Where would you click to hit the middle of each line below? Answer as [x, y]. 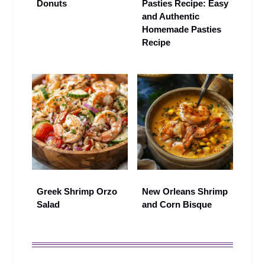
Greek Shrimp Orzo [77, 192]
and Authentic [171, 17]
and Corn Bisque [177, 205]
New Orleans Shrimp [185, 192]
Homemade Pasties [182, 30]
